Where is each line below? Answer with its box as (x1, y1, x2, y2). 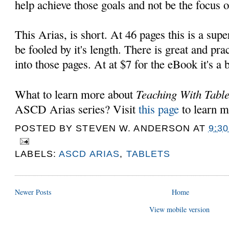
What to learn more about (15, 86, 136, 102)
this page (139, 101, 179, 117)
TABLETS (126, 148, 171, 159)
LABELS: (15, 148, 59, 159)
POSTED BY (15, 123, 76, 133)
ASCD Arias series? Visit (15, 101, 139, 117)
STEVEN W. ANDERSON (76, 123, 191, 133)
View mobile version (149, 204, 210, 214)
